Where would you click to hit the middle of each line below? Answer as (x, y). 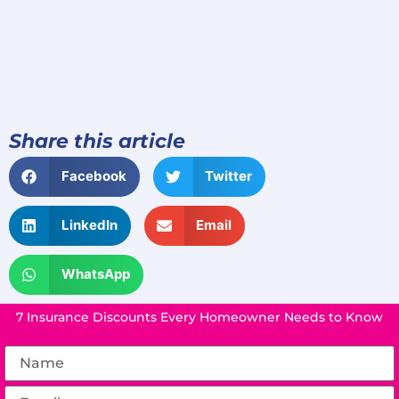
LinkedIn (89, 225)
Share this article (97, 141)
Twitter (228, 176)
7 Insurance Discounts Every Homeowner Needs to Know (199, 317)
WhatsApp (95, 274)
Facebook (94, 176)
